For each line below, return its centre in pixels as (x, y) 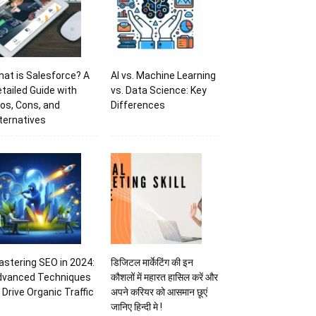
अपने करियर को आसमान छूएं (159, 292)
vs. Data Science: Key (158, 91)
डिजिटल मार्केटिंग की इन (152, 262)
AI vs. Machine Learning (163, 76)
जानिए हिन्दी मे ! (136, 307)
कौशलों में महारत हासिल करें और (164, 277)
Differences (138, 105)
